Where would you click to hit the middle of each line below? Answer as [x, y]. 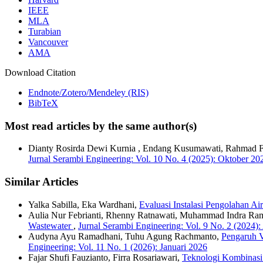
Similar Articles [41, 182]
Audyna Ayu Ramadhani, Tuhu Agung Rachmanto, [125, 236]
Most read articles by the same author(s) [101, 126]
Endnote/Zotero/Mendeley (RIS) [88, 92]
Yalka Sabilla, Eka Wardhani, [84, 204]
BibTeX [43, 103]
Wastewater [51, 225]
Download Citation [40, 72]
